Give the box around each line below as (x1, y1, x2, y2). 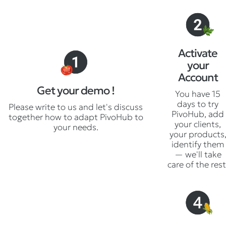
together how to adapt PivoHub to (8, 111, 143, 123)
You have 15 (175, 88, 220, 99)
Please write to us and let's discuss (9, 101, 143, 112)
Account (178, 70, 218, 84)
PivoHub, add (172, 108, 224, 120)
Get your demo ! (37, 83, 115, 97)
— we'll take (174, 148, 221, 160)
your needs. (53, 121, 98, 133)
